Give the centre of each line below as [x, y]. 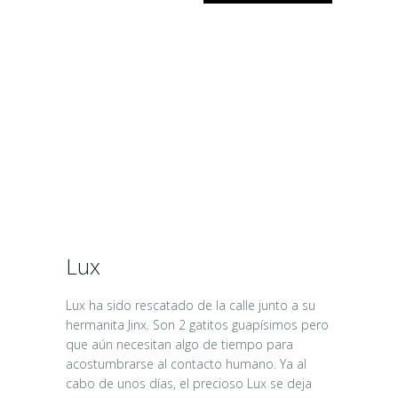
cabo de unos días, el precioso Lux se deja [189, 384]
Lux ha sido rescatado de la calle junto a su [191, 306]
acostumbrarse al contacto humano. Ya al [186, 364]
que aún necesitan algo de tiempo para [179, 345]
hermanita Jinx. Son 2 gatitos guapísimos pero [197, 325]
